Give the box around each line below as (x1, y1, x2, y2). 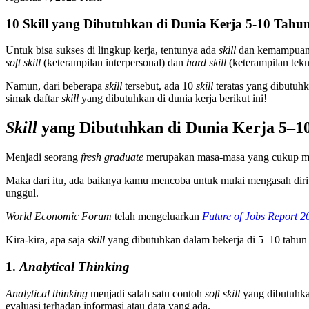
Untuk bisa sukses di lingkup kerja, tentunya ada (6, 44, 219, 57)
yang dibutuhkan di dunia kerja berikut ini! (81, 92, 267, 105)
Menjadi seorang (6, 151, 81, 163)
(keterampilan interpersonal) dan (41, 57, 186, 69)
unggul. (6, 187, 39, 199)
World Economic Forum (6, 210, 112, 223)
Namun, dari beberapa (6, 80, 105, 92)
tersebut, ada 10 (122, 80, 196, 92)
